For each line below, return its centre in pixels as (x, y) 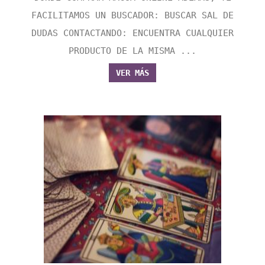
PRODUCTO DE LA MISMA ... (132, 51)
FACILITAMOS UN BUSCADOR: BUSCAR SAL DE (132, 16)
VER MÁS (132, 73)
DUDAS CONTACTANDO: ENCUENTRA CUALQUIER (132, 33)
